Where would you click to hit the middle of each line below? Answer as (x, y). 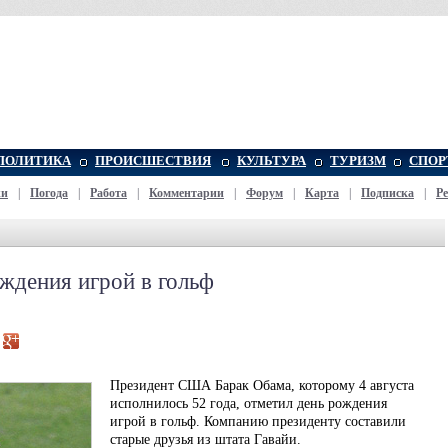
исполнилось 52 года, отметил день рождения (248, 403)
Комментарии (186, 193)
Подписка (387, 193)
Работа (108, 193)
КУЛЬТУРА (271, 160)
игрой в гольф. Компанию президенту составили (258, 421)
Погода (49, 193)
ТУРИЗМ (358, 160)
